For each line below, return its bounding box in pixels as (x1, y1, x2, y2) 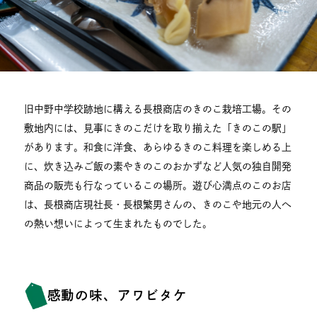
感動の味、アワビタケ (47, 289, 188, 302)
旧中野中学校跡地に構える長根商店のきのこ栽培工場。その (24, 103, 292, 114)
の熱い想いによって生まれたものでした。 (24, 218, 213, 229)
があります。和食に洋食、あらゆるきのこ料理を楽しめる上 (24, 142, 292, 152)
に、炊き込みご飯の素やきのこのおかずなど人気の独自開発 (24, 161, 292, 171)
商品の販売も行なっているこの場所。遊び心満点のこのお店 (24, 180, 292, 190)
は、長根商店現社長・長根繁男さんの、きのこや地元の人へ (24, 199, 292, 209)
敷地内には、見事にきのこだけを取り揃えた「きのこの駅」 (24, 122, 292, 133)
